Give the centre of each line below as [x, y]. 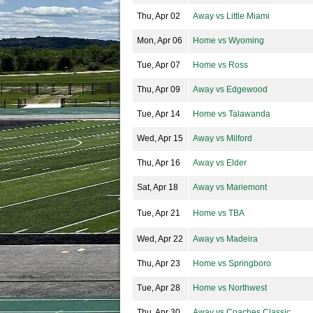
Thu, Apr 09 [159, 89]
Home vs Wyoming [228, 41]
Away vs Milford [223, 138]
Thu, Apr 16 [159, 163]
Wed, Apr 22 [160, 239]
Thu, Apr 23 [159, 263]
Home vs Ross [220, 65]
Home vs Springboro [232, 263]
